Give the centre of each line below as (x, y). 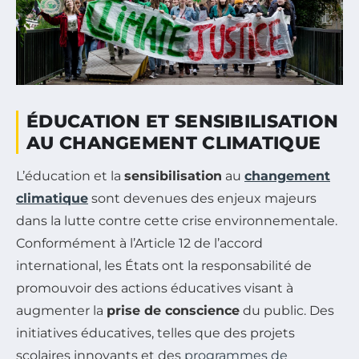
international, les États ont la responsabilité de (164, 265)
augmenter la (61, 310)
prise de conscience (173, 310)
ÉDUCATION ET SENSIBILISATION (183, 121)
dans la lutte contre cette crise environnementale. (177, 220)
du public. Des (287, 310)
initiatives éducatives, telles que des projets (155, 333)
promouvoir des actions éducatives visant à (155, 288)
